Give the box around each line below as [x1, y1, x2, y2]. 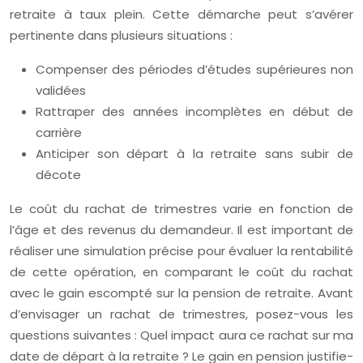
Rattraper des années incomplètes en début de [36, 103, 353, 121]
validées [36, 82, 86, 100]
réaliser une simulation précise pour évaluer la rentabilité [10, 242, 353, 260]
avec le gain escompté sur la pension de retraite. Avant [10, 284, 353, 302]
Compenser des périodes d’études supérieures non [36, 61, 353, 79]
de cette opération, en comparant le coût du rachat [10, 263, 353, 281]
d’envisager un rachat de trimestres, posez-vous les [10, 305, 353, 323]
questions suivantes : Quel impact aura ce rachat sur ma [10, 327, 353, 344]
